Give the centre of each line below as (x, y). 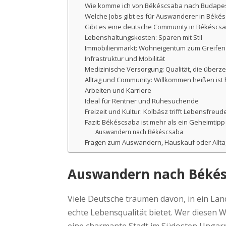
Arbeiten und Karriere (118, 90)
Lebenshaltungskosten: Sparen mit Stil (144, 37)
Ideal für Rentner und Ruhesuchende (142, 101)
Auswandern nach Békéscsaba (139, 132)
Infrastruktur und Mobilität (125, 58)
